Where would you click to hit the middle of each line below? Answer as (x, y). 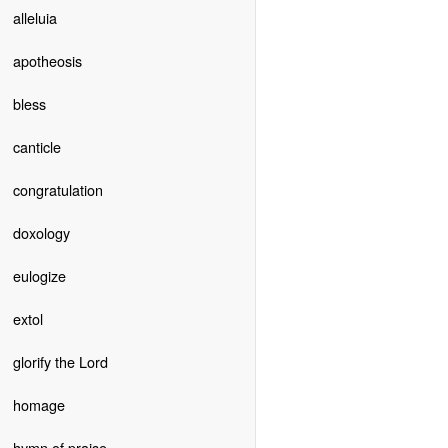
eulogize (39, 275)
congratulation (57, 189)
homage (38, 404)
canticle (36, 146)
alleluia (34, 17)
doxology (41, 232)
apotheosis (47, 60)
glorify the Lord (60, 361)
